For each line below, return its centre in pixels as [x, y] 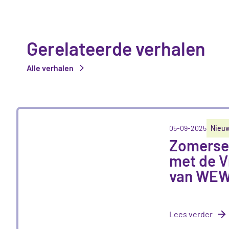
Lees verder [191, 214]
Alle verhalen [50, 67]
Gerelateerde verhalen [116, 48]
